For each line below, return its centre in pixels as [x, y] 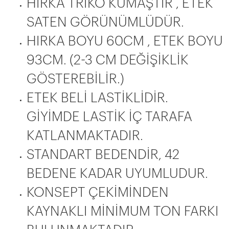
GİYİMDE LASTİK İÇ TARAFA [109, 117]
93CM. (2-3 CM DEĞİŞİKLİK [108, 60]
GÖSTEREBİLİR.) [75, 79]
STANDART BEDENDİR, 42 [103, 155]
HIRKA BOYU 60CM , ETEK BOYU [125, 41]
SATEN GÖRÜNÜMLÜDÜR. [105, 22]
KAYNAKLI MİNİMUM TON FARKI [123, 211]
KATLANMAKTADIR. [85, 136]
